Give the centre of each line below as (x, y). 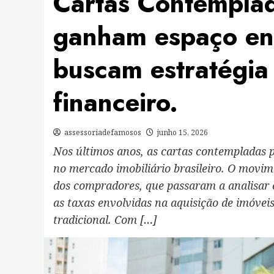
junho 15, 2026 (183, 132)
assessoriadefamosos (103, 132)
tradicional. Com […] (105, 219)
